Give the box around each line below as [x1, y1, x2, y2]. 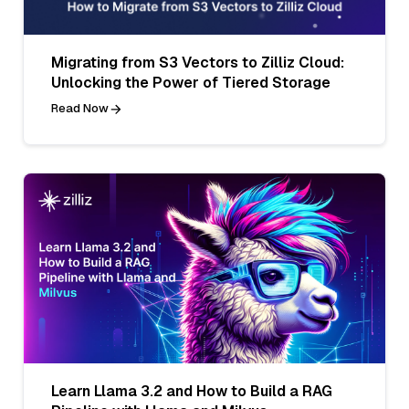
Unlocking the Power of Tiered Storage [51, 73, 330, 93]
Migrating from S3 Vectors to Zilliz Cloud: [51, 53, 344, 73]
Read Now [51, 100, 109, 117]
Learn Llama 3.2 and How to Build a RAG [51, 381, 332, 401]
